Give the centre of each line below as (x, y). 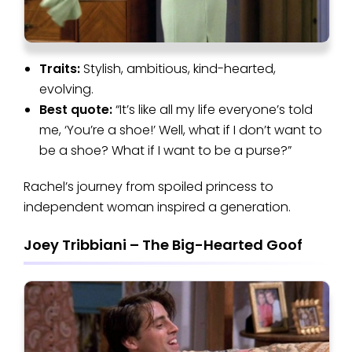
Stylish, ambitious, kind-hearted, (180, 68)
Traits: (61, 68)
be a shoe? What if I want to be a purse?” (165, 150)
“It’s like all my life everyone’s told (213, 109)
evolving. (66, 89)
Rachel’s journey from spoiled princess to (148, 186)
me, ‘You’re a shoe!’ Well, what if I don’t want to (181, 130)
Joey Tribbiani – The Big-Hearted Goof (163, 244)
